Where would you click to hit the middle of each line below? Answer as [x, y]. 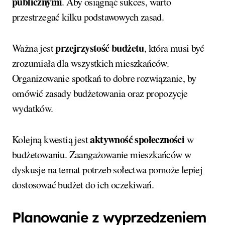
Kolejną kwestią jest [51, 140]
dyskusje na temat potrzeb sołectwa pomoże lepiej [107, 170]
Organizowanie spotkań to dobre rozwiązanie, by [104, 78]
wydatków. [33, 108]
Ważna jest [34, 48]
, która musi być [174, 48]
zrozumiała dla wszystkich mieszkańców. [91, 63]
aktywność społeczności [137, 140]
